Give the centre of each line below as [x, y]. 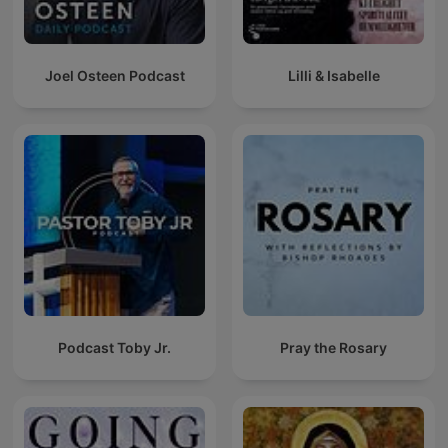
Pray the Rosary [333, 348]
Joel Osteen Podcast [114, 76]
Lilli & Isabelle [333, 76]
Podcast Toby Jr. [114, 348]
